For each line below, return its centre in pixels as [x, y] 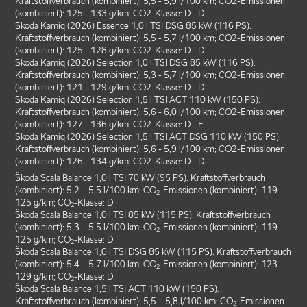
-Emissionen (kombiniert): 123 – [222, 265]
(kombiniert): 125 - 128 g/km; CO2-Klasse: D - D [110, 50]
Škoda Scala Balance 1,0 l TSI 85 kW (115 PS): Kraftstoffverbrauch [143, 215]
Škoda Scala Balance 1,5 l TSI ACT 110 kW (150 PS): [118, 289]
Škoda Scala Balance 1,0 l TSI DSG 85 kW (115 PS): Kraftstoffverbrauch [153, 252]
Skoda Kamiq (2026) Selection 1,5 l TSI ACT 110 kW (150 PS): [138, 99]
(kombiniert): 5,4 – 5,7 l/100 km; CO [86, 265]
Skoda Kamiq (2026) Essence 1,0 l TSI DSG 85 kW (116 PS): [134, 25]
